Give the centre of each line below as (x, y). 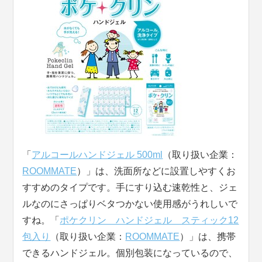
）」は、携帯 (208, 237)
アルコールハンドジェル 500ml (97, 155)
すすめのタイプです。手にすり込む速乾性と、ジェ (130, 188)
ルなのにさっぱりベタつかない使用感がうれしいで (130, 204)
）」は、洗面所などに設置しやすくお (156, 171)
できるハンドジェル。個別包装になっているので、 (130, 253)
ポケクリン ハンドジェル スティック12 (149, 220)
